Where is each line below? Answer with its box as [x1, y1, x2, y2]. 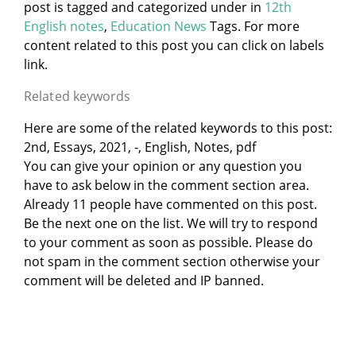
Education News [110, 17, 207, 36]
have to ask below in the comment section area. [24, 176, 309, 195]
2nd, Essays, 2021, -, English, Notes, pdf [24, 138, 256, 157]
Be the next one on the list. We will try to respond [24, 215, 318, 233]
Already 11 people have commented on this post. [24, 195, 317, 214]
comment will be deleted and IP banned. [24, 272, 264, 290]
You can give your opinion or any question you [24, 157, 302, 176]
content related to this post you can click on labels [24, 37, 324, 55]
